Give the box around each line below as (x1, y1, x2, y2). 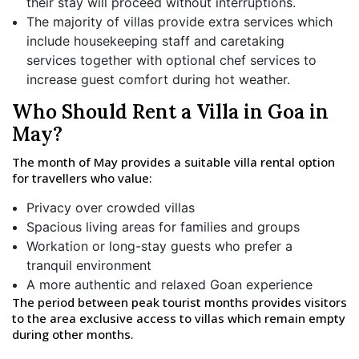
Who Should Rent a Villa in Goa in (12, 99, 329, 124)
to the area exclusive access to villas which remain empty (12, 310, 345, 326)
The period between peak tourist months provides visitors (12, 294, 347, 310)
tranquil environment (26, 257, 151, 273)
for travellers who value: (12, 170, 152, 186)
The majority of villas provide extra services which (26, 14, 333, 30)
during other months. (12, 326, 134, 342)
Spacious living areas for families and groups (26, 219, 300, 235)
